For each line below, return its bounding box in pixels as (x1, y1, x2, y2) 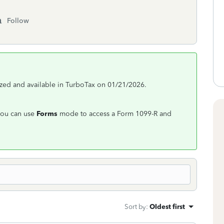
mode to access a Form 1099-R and (57, 109, 171, 118)
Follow (7, 16, 29, 25)
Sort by (124, 202, 146, 210)
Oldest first (149, 202, 185, 210)
